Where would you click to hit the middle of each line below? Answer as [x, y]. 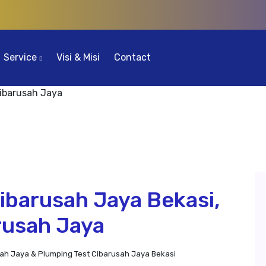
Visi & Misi [78, 57]
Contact [132, 57]
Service [21, 57]
